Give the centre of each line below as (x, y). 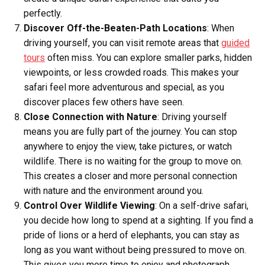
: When (221, 28)
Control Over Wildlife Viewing (89, 206)
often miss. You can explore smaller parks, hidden (148, 58)
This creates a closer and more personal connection (130, 176)
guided (235, 43)
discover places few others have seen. (104, 102)
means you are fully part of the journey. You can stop (130, 132)
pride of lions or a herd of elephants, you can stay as (132, 235)
